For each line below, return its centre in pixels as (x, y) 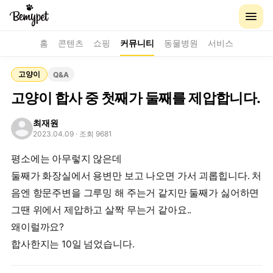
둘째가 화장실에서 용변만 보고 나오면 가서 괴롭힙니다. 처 (136, 176)
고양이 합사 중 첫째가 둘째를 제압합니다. (136, 98)
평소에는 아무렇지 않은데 (66, 159)
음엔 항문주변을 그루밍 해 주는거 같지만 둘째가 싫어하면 (135, 193)
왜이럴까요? (38, 227)
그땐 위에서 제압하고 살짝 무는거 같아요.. (101, 210)
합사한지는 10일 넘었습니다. (73, 244)
